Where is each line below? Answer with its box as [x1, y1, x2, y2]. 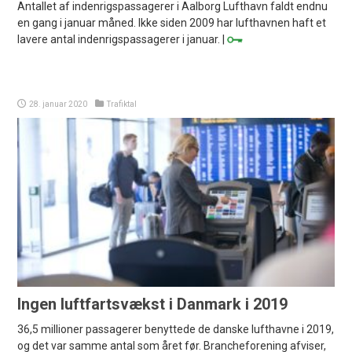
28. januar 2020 [29, 100, 88, 109]
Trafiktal [107, 100, 137, 109]
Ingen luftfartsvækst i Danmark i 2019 [17, 295, 288, 314]
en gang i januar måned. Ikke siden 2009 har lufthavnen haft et [17, 16, 327, 30]
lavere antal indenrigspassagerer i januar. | [17, 33, 228, 46]
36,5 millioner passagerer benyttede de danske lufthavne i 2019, [17, 323, 335, 336]
